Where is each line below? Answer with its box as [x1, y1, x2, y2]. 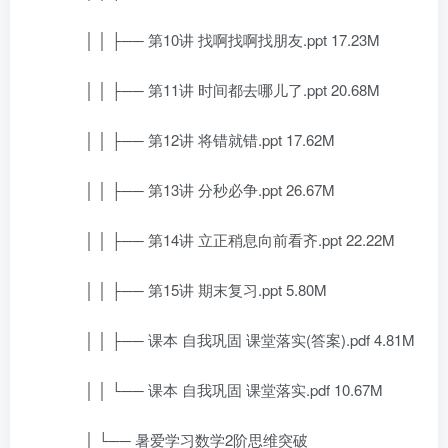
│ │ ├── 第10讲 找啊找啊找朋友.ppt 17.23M [55, 29, 380, 50]
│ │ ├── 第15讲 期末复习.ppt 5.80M [55, 279, 327, 300]
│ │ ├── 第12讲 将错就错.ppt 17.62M [55, 129, 335, 150]
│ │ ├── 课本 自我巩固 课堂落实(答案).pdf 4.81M [55, 329, 415, 350]
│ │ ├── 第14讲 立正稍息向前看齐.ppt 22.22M [55, 229, 395, 250]
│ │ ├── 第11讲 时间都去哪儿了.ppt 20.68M [55, 79, 380, 100]
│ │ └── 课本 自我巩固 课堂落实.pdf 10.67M [55, 379, 383, 400]
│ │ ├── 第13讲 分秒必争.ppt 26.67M [55, 179, 335, 200]
